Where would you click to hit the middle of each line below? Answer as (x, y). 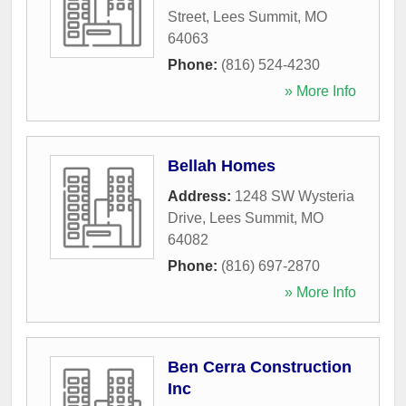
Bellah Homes (222, 165)
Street (187, 16)
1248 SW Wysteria (295, 196)
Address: (201, 196)
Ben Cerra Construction (260, 367)
